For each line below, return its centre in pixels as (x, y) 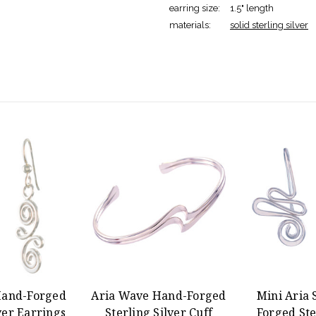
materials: (190, 25)
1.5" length (252, 8)
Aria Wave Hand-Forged (159, 295)
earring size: (195, 8)
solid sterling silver (269, 25)
